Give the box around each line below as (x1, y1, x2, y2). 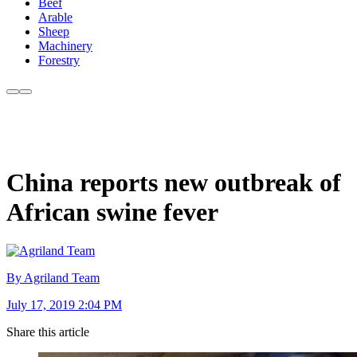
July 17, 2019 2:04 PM (6, 298, 122, 312)
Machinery (38, 39, 92, 53)
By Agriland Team (6, 271, 100, 285)
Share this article (6, 325, 89, 339)
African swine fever (6, 197, 218, 226)
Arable (38, 10, 73, 25)
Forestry (38, 53, 80, 68)
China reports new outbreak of (6, 167, 341, 197)
